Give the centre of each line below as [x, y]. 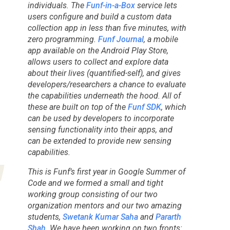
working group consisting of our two [92, 194]
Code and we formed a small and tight [95, 183]
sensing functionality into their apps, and [100, 130]
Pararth [168, 217]
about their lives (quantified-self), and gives [104, 73]
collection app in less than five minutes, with [107, 28]
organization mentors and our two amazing [104, 206]
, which [174, 107]
